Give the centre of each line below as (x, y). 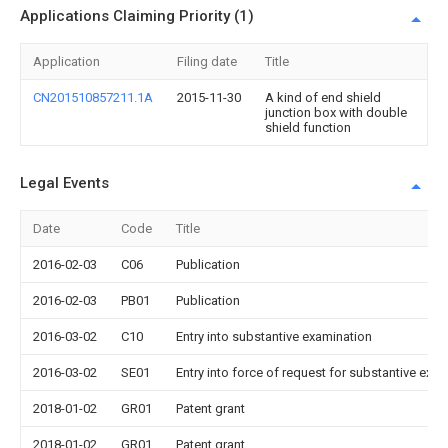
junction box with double (336, 112)
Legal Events (64, 183)
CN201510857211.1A (93, 97)
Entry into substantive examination (274, 336)
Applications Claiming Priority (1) (137, 16)
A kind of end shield (323, 97)
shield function (308, 127)
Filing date (207, 61)
